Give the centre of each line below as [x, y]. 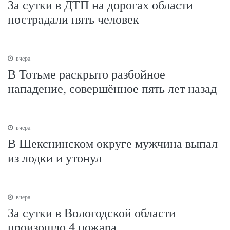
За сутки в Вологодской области [92, 213]
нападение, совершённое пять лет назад [112, 89]
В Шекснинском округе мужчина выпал [113, 143]
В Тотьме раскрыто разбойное [87, 74]
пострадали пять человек [73, 19]
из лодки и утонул [55, 158]
